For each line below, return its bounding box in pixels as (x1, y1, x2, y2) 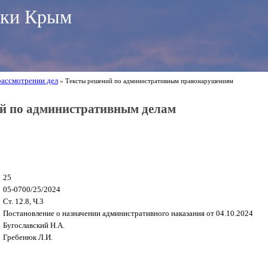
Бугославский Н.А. (3, 220, 65, 230)
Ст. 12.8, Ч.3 (3, 196, 44, 206)
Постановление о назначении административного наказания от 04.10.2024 (3, 208, 253, 218)
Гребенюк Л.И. (3, 232, 53, 242)
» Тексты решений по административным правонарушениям (58, 78, 233, 84)
